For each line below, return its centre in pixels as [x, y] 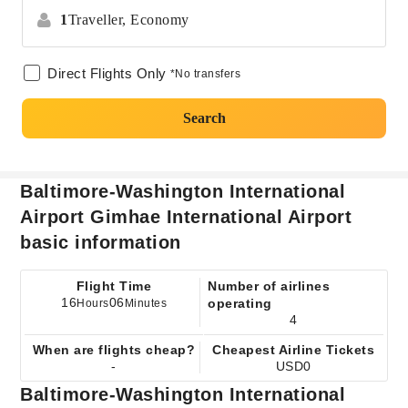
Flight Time [114, 286]
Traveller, [97, 20]
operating [240, 303]
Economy [160, 20]
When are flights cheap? [114, 350]
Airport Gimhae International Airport [186, 217]
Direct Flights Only [107, 73]
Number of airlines [269, 286]
